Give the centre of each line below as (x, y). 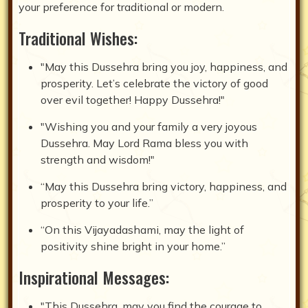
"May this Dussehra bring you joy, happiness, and (164, 67)
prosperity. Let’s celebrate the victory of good (154, 84)
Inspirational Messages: (94, 278)
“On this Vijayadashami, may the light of (142, 230)
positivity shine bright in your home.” (133, 246)
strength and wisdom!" (98, 160)
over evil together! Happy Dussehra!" (133, 100)
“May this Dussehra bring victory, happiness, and (164, 187)
